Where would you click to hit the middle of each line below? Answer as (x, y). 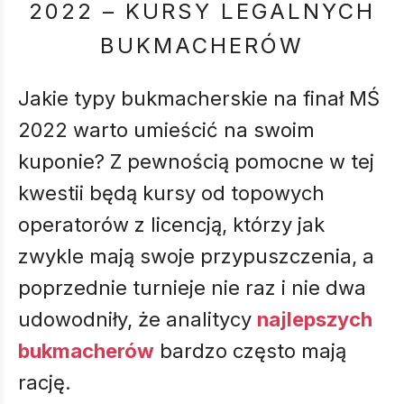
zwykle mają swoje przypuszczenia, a (196, 256)
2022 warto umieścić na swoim (166, 130)
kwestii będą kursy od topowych (171, 193)
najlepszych (315, 319)
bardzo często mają (250, 351)
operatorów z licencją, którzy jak (171, 225)
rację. (47, 382)
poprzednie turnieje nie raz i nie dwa (192, 288)
